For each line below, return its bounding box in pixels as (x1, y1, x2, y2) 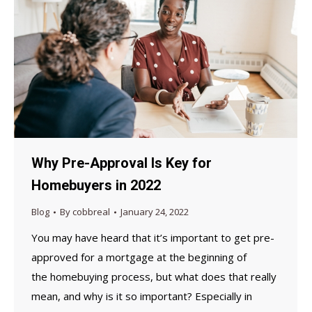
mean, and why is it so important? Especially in (31, 289, 252, 304)
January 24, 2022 (120, 205, 189, 219)
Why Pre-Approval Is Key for (31, 155, 212, 172)
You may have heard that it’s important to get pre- (31, 231, 274, 245)
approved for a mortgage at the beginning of (31, 250, 247, 265)
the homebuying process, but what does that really (31, 270, 276, 284)
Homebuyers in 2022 (31, 177, 161, 194)
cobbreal (72, 205, 110, 219)
